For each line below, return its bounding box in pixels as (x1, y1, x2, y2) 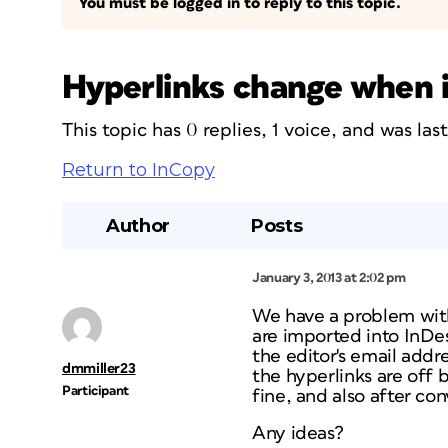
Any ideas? (252, 424, 344, 443)
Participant (62, 384, 130, 398)
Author (106, 215, 170, 237)
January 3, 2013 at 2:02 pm (252, 271, 406, 285)
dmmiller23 (62, 361, 136, 376)
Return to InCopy (62, 159, 215, 181)
